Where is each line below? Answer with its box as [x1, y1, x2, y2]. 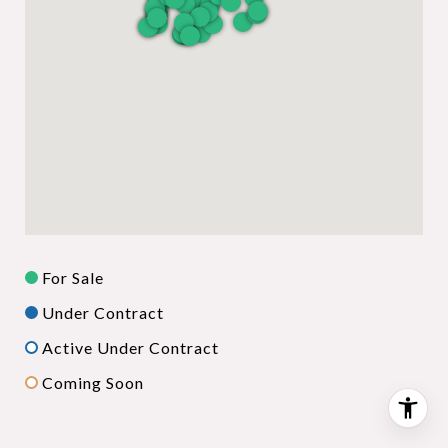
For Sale [42, 267, 104, 287]
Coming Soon [42, 372, 144, 392]
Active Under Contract [42, 337, 219, 357]
